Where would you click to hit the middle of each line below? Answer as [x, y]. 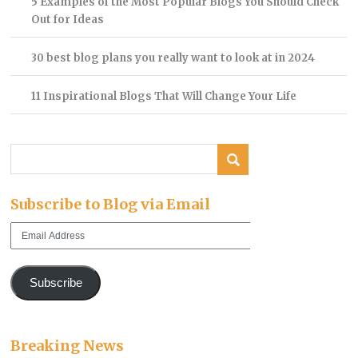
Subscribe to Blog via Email [111, 205]
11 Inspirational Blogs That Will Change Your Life [163, 96]
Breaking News [68, 345]
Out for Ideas [67, 19]
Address [29, 245]
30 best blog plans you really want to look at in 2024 [173, 58]
